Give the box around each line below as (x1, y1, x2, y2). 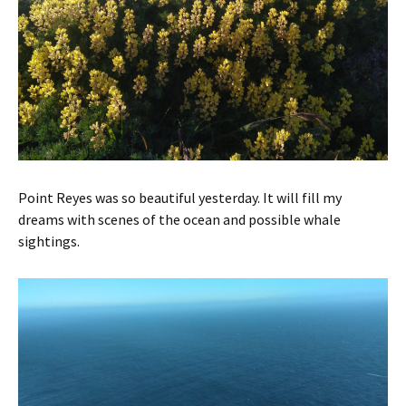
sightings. (18, 232, 80, 251)
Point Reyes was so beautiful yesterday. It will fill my (18, 188, 342, 208)
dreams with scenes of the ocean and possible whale (18, 210, 341, 229)
